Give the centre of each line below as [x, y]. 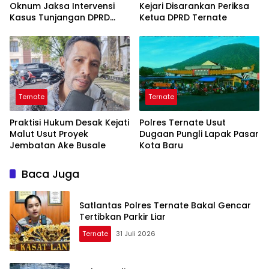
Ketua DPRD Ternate [183, 17]
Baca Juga [50, 174]
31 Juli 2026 [136, 234]
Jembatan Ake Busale [58, 146]
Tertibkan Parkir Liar [122, 217]
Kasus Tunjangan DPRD [60, 17]
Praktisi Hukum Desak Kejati [69, 123]
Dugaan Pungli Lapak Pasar [199, 134]
